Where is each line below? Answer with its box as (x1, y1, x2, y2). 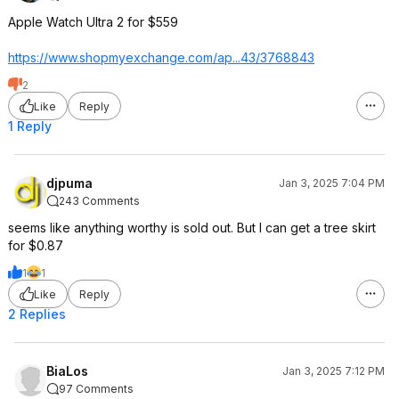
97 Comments (59, 382, 134, 395)
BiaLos (46, 363, 88, 379)
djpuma (46, 175, 93, 191)
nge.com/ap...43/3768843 (162, 50, 314, 65)
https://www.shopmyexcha (8, 50, 162, 65)
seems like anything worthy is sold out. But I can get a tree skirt (8, 220, 376, 235)
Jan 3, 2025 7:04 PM (279, 176, 385, 190)
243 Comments (59, 194, 140, 208)
